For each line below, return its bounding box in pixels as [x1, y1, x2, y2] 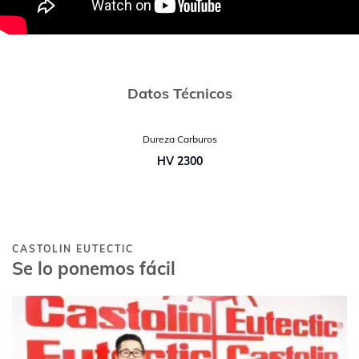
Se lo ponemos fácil [12, 256, 175, 280]
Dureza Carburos [142, 132, 217, 145]
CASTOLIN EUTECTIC [12, 242, 134, 255]
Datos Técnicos [127, 83, 232, 103]
